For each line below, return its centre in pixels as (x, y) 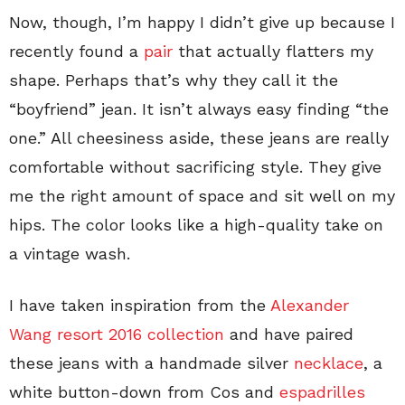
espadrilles (322, 392)
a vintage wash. (70, 254)
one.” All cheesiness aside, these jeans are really (199, 138)
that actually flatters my (273, 51)
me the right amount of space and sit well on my (202, 196)
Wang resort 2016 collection (117, 334)
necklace (329, 363)
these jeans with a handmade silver (151, 363)
